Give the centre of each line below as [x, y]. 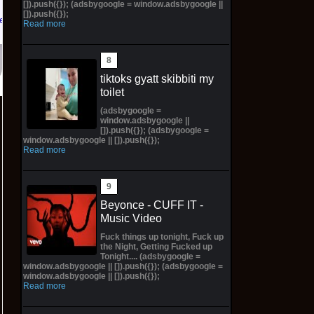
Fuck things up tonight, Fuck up [162, 237]
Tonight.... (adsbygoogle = [150, 256]
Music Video [131, 218]
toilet [112, 92]
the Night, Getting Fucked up [156, 246]
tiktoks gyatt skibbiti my [157, 78]
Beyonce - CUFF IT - [151, 205]
